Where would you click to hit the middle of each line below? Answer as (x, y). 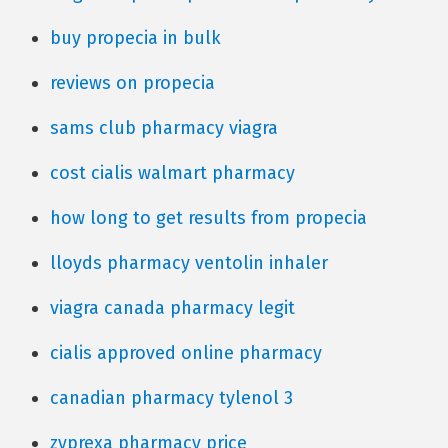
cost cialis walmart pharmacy (172, 173)
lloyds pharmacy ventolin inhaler (189, 263)
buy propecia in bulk (135, 38)
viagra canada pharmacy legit (172, 308)
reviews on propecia (132, 83)
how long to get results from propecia (208, 218)
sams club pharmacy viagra (164, 128)
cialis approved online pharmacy (186, 353)
